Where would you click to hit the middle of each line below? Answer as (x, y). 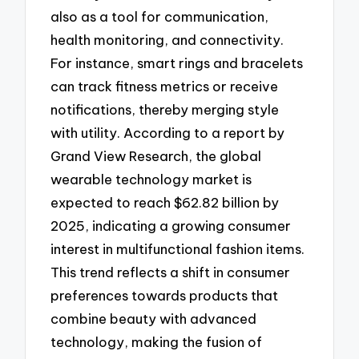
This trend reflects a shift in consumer (171, 272)
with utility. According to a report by (168, 133)
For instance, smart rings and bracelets (177, 63)
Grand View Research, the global (156, 156)
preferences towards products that (165, 296)
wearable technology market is (151, 179)
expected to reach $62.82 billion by (165, 203)
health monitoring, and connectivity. (167, 40)
